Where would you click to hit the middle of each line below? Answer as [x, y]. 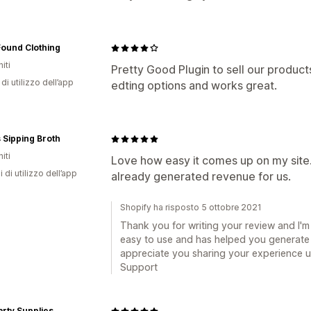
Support [139, 267]
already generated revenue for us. [201, 176]
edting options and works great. [194, 85]
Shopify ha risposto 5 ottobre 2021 [191, 207]
